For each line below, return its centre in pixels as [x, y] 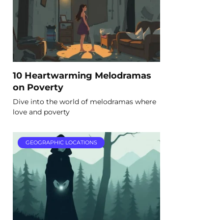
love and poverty [41, 112]
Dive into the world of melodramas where [84, 101]
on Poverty [38, 87]
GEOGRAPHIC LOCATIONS [61, 143]
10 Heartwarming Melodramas [82, 75]
